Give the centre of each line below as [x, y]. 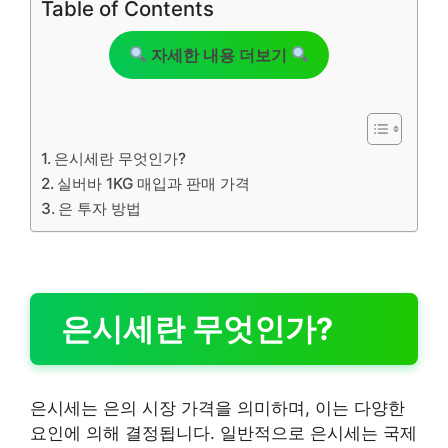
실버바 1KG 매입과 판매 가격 [154, 183]
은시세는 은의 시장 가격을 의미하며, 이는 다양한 [217, 408]
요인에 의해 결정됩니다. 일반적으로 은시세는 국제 [223, 433]
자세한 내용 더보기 [219, 54]
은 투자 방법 [100, 208]
